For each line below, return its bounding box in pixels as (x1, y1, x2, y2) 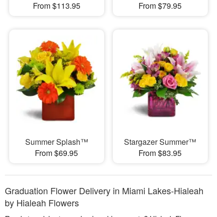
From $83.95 (139, 147, 182, 158)
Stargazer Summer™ (124, 136, 197, 147)
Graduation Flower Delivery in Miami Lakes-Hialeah (5, 184, 203, 197)
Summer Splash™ (25, 136, 88, 147)
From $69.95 (35, 147, 78, 158)
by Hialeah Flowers (5, 196, 79, 209)
